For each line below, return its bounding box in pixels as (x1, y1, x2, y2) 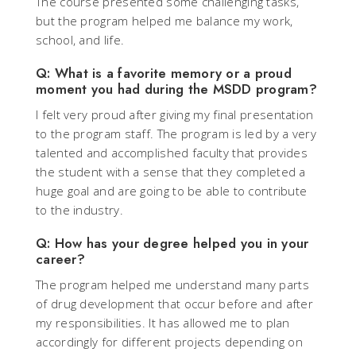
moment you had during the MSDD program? (36, 79, 317, 99)
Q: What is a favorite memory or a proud (36, 64, 292, 83)
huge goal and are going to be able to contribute (36, 183, 308, 199)
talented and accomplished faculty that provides (36, 145, 308, 161)
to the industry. (36, 202, 123, 219)
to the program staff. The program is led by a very (36, 126, 316, 142)
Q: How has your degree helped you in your (36, 234, 309, 253)
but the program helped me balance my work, (36, 13, 293, 29)
